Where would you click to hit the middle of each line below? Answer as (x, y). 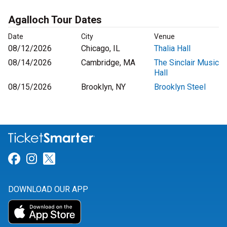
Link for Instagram (87, 159)
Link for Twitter (96, 159)
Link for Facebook (69, 159)
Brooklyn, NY (103, 87)
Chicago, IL (101, 48)
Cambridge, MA (108, 63)
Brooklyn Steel (180, 87)
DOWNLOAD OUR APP (48, 190)
